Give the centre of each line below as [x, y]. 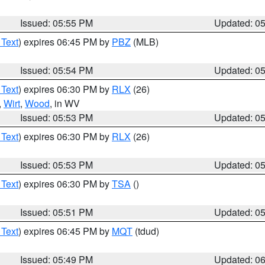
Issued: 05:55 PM [57, 23]
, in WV [65, 103]
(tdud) [146, 231]
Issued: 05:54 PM [57, 70]
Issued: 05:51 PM [57, 212]
